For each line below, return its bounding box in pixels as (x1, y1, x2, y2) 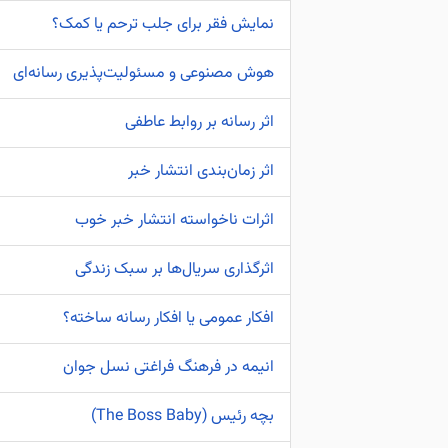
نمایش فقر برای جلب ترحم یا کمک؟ (52, 12, 274, 37)
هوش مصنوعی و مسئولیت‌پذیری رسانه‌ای (13, 61, 274, 86)
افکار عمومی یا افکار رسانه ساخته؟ (63, 306, 274, 331)
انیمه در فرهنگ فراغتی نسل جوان (63, 355, 274, 380)
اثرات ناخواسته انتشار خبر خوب (75, 208, 274, 233)
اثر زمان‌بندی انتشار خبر (128, 159, 274, 184)
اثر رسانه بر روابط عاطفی (125, 110, 274, 135)
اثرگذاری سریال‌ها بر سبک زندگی (75, 257, 274, 282)
